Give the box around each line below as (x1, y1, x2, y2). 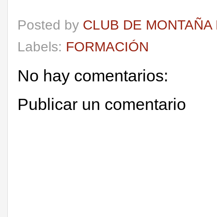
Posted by (17, 16, 83, 32)
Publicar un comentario (17, 95, 186, 114)
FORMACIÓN (66, 38, 149, 54)
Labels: (17, 38, 66, 54)
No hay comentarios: (17, 66, 168, 85)
